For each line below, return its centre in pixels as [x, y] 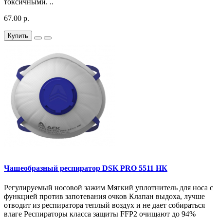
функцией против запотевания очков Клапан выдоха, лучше [104, 196]
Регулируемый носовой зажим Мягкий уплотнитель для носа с [109, 187]
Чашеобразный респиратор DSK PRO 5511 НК [86, 168]
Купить [18, 36]
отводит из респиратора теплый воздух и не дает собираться [104, 205]
